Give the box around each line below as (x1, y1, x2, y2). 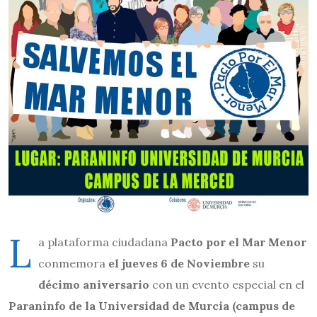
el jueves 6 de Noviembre (108, 256, 250, 271)
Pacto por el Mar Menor (171, 235, 306, 250)
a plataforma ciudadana (38, 235, 171, 250)
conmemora (38, 256, 108, 271)
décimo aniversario (38, 277, 149, 292)
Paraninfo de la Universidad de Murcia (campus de (8, 299, 295, 313)
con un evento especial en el (149, 277, 304, 292)
